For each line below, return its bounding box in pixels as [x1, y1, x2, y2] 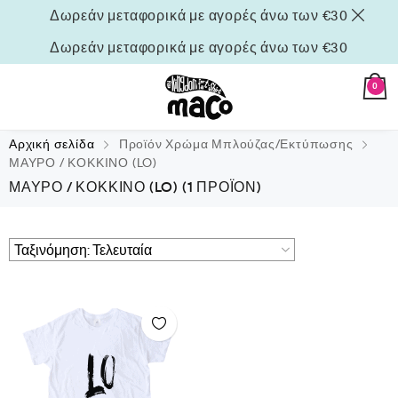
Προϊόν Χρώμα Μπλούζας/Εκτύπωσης [115, 136, 357, 152]
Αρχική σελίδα [9, 136, 95, 152]
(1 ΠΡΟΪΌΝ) [181, 178, 262, 196]
